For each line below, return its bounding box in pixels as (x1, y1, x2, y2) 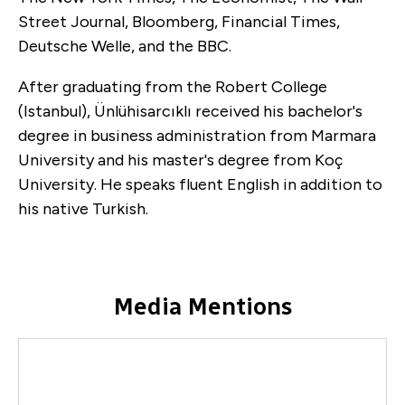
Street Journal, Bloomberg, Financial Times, (18, 11, 340, 32)
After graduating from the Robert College (18, 76, 327, 97)
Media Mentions (113, 291, 292, 321)
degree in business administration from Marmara (18, 125, 376, 146)
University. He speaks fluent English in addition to (18, 174, 382, 194)
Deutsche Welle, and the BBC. (18, 35, 231, 56)
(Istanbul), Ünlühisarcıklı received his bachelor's (18, 100, 363, 121)
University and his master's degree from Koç (18, 149, 343, 170)
